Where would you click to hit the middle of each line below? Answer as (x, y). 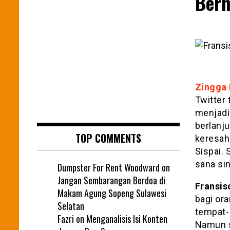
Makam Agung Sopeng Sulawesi (112, 193)
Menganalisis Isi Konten (127, 218)
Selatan (71, 206)
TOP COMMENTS (108, 138)
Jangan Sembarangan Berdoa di (111, 180)
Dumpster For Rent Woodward (109, 167)
